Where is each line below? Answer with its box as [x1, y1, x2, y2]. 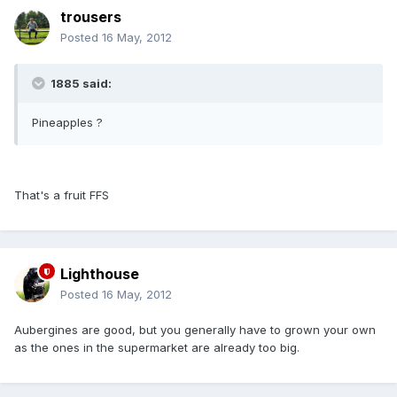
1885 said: [48, 76, 112, 91]
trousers [60, 8, 121, 27]
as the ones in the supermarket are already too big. [14, 340, 300, 355]
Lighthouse [60, 265, 139, 284]
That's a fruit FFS [14, 188, 109, 203]
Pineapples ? [32, 115, 103, 130]
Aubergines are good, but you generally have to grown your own [14, 323, 376, 338]
